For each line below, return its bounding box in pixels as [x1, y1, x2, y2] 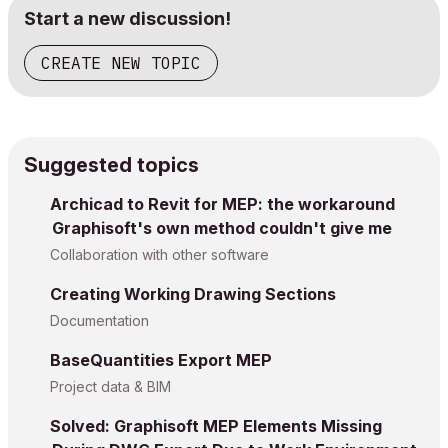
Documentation [50, 312, 149, 329]
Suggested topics [24, 153, 199, 177]
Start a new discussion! [24, 8, 231, 29]
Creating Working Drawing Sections [50, 284, 336, 304]
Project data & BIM [50, 378, 171, 395]
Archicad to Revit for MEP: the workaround [50, 194, 395, 214]
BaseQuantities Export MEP [50, 350, 272, 370]
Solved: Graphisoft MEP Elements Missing [50, 416, 382, 436]
